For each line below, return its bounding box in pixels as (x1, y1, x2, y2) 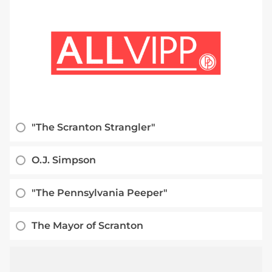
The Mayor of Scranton (32, 220, 143, 232)
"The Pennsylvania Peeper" (32, 187, 168, 199)
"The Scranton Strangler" (32, 121, 155, 134)
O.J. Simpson (32, 154, 96, 166)
